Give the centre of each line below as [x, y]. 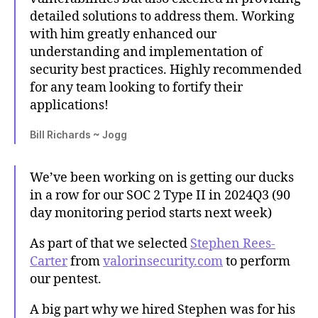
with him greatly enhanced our [123, 35]
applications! [69, 106]
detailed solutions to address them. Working [162, 17]
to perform [257, 262]
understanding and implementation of [146, 53]
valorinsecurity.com [163, 262]
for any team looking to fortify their [136, 88]
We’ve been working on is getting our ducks [162, 178]
